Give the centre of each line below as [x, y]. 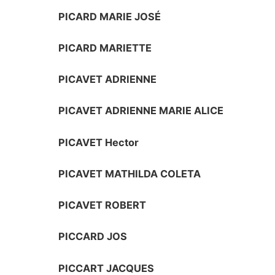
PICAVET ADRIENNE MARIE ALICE [141, 111]
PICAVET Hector [99, 142]
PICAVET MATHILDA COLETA [130, 173]
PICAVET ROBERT [103, 205]
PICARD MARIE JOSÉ [110, 16]
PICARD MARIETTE [105, 48]
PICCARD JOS [93, 237]
